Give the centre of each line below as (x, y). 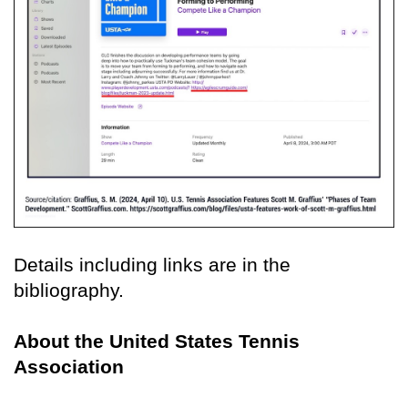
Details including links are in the (152, 265)
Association (69, 367)
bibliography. (69, 291)
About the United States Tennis (157, 342)
